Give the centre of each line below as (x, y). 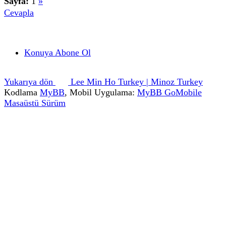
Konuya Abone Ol (58, 52)
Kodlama (22, 92)
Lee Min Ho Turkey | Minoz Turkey (135, 82)
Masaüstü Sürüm (35, 103)
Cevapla (19, 13)
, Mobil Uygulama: (101, 92)
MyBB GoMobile (169, 92)
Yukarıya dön (30, 82)
